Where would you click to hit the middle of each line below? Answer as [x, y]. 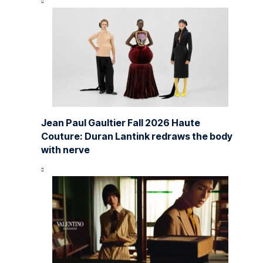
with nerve [65, 149]
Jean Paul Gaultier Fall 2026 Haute [121, 122]
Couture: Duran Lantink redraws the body [137, 136]
